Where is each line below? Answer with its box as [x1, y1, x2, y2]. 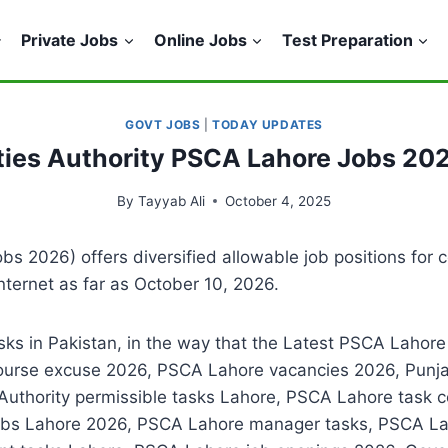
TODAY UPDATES [212, 117, 323, 132]
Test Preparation [281, 29, 413, 50]
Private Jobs [21, 29, 119, 50]
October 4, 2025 [224, 192, 331, 209]
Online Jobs [153, 29, 247, 50]
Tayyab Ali [137, 192, 205, 209]
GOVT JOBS [125, 117, 201, 132]
